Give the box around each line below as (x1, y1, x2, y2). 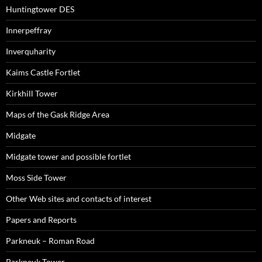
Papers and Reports (6, 215, 77, 225)
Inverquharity (6, 46, 56, 57)
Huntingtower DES (6, 4, 74, 15)
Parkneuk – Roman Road (6, 236, 95, 246)
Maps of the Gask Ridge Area (6, 109, 109, 120)
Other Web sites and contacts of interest (6, 194, 151, 204)
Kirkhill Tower (6, 88, 58, 99)
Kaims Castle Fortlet (6, 67, 80, 78)
